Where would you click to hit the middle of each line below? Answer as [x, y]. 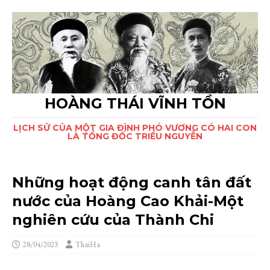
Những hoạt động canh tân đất [132, 182]
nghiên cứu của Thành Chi [113, 219]
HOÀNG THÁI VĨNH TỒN [135, 103]
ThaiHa [88, 244]
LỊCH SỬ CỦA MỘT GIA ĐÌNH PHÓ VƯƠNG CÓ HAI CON [135, 127]
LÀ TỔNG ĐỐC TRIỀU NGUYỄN [135, 136]
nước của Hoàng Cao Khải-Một [128, 201]
